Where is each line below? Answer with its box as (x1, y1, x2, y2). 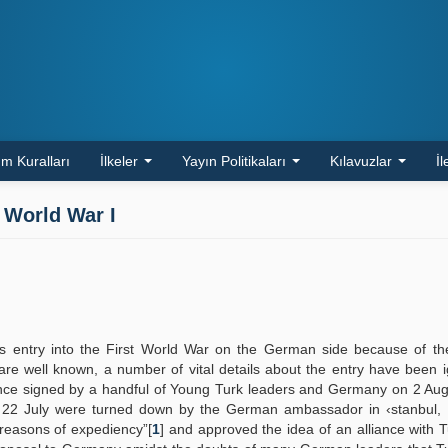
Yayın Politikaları (182, 153, 290, 169)
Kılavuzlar (330, 153, 396, 169)
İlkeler (100, 153, 142, 169)
